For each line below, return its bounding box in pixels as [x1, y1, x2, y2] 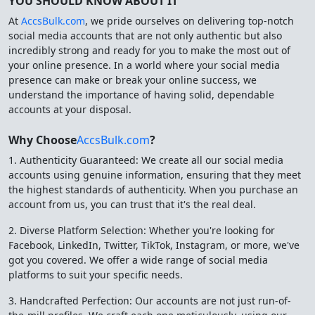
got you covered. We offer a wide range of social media [8, 253, 268, 266]
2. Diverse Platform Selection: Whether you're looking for [8, 224, 275, 237]
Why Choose [8, 132, 77, 148]
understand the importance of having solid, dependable [8, 88, 274, 101]
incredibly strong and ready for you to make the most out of [8, 44, 290, 57]
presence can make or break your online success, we [8, 73, 257, 86]
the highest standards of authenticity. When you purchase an [8, 183, 298, 196]
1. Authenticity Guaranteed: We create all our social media [8, 153, 283, 167]
